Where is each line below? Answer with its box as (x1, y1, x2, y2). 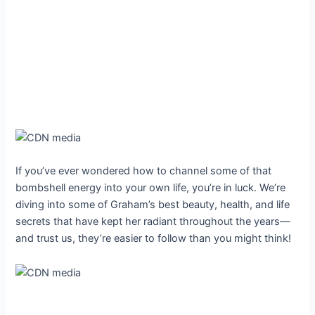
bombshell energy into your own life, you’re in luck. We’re (15, 181, 286, 195)
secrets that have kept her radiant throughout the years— (15, 215, 291, 229)
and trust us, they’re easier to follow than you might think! (15, 232, 292, 245)
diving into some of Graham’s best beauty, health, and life (15, 198, 290, 212)
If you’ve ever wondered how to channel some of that (15, 165, 272, 178)
